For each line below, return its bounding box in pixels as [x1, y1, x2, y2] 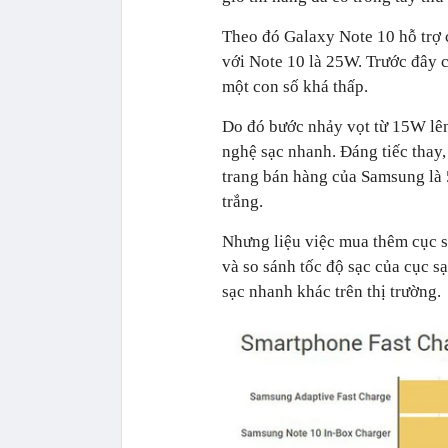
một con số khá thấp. [222, 76, 368, 96]
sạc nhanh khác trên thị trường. [222, 281, 441, 301]
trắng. [222, 191, 263, 211]
